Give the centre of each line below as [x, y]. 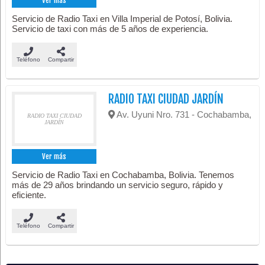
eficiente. [29, 195]
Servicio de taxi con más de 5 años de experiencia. [110, 28]
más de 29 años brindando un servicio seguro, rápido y [118, 185]
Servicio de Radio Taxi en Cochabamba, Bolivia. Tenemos [123, 174]
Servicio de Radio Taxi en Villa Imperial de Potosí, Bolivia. [122, 18]
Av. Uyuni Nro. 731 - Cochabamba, [183, 114]
